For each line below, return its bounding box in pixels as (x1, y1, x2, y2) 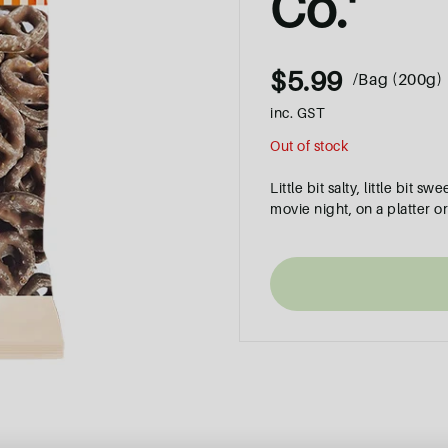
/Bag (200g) (352, 69, 442, 90)
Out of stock (270, 136, 348, 154)
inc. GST (270, 103, 325, 121)
